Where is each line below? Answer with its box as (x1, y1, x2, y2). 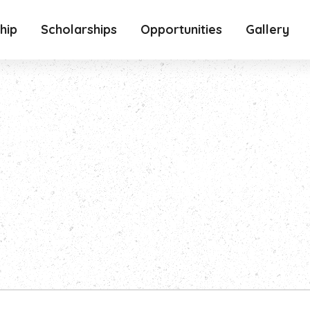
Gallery (246, 21, 289, 37)
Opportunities (140, 21, 222, 37)
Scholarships (41, 21, 117, 37)
